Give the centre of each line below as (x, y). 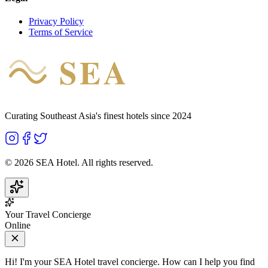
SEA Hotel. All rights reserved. (93, 163)
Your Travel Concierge (48, 215)
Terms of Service (61, 32)
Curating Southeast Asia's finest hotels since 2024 (98, 116)
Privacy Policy (56, 22)
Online (18, 226)
